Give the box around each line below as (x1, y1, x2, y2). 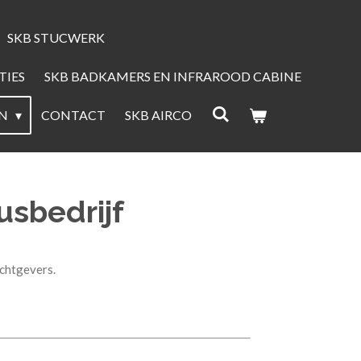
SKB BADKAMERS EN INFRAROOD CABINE (44, 68, 302, 84)
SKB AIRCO (125, 106, 193, 122)
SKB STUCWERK (7, 29, 106, 45)
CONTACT (41, 106, 106, 122)
